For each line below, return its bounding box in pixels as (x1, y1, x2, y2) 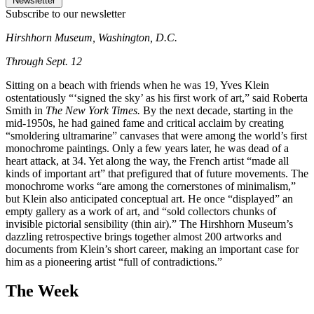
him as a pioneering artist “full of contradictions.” (6, 255, 222, 268)
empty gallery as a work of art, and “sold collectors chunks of (6, 205, 276, 217)
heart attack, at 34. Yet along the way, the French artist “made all (6, 154, 289, 167)
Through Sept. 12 (6, 55, 82, 67)
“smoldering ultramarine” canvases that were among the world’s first (6, 129, 307, 142)
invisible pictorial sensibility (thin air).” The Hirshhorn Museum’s (6, 217, 293, 230)
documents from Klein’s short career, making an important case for (6, 243, 299, 255)
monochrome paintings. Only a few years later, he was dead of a (6, 142, 289, 154)
